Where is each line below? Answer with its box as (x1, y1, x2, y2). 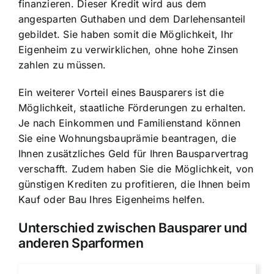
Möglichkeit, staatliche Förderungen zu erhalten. (18, 102, 246, 114)
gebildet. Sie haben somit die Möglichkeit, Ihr (18, 28, 234, 41)
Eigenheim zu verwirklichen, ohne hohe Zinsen (18, 43, 239, 56)
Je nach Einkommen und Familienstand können (18, 117, 241, 130)
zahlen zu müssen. (18, 59, 106, 72)
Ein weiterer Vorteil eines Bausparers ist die (18, 86, 224, 99)
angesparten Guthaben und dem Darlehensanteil (18, 13, 246, 26)
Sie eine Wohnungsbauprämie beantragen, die (18, 132, 237, 145)
